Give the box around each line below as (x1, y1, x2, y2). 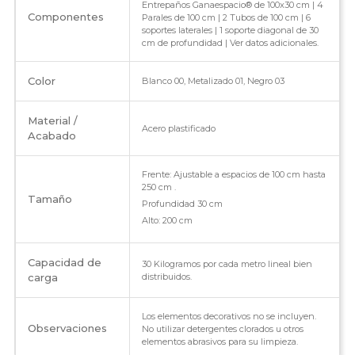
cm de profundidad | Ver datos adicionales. (141, 37, 319, 49)
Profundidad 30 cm (141, 198, 223, 210)
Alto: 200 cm (141, 215, 193, 227)
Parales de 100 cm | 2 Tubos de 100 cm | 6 (141, 12, 311, 24)
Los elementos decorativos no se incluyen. (141, 311, 316, 323)
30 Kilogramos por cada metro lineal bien (141, 258, 312, 270)
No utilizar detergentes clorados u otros (141, 323, 303, 335)
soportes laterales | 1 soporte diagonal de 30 (141, 25, 319, 36)
